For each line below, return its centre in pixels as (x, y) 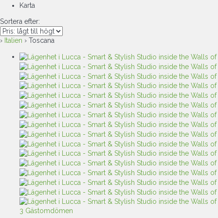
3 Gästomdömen (46, 210)
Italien (13, 40)
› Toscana (38, 40)
